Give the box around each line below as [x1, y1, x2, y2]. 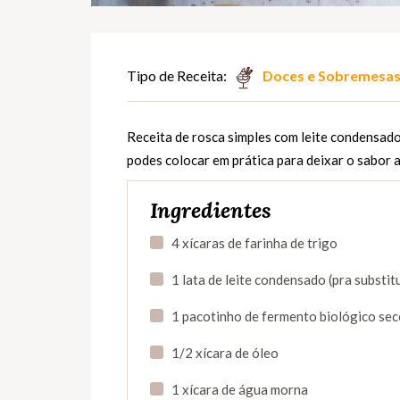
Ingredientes [150, 196, 271, 225]
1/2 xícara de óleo [171, 345, 279, 362]
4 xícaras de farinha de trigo [171, 235, 337, 252]
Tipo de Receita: [127, 67, 227, 85]
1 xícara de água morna [171, 381, 308, 398]
